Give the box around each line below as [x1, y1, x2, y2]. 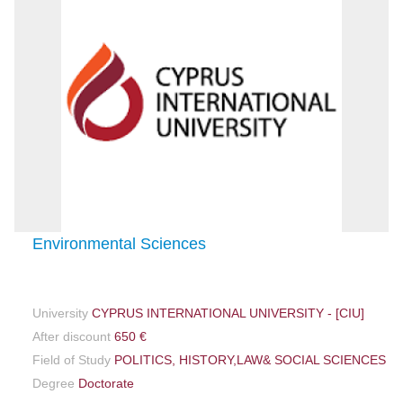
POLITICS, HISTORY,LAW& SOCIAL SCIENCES [111, 352, 387, 367]
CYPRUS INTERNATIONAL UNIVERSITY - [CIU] [88, 305, 365, 320]
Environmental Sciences [32, 234, 207, 253]
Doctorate [75, 375, 135, 390]
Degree [32, 375, 76, 390]
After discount [32, 328, 112, 344]
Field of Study [32, 352, 112, 367]
